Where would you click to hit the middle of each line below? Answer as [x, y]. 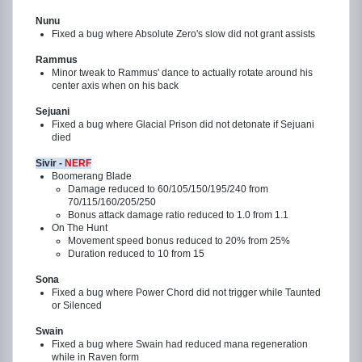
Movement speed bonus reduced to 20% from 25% [179, 241]
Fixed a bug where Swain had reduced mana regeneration [180, 344]
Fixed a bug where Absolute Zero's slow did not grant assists [183, 34]
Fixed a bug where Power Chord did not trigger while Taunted [186, 293]
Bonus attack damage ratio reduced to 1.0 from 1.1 [178, 215]
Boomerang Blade [92, 176]
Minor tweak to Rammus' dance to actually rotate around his [182, 73]
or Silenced [77, 305]
